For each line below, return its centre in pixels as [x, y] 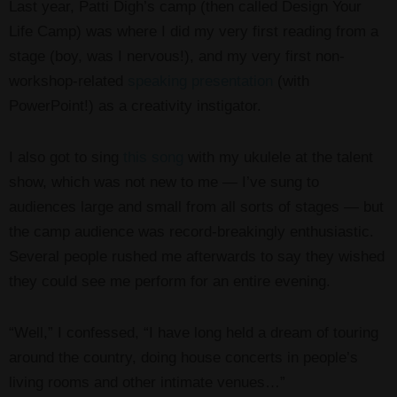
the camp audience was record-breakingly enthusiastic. [191, 231]
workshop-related [68, 81]
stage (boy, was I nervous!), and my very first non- [177, 56]
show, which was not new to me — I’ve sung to [164, 182]
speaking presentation [200, 81]
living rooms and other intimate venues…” [147, 382]
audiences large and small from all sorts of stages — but [196, 206]
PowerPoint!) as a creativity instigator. [135, 105]
